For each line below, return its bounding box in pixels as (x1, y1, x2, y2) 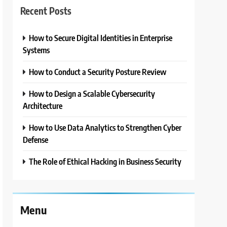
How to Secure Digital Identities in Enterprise (29, 32, 173, 44)
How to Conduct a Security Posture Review (29, 66, 167, 78)
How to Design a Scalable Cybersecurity (29, 88, 156, 99)
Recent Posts (20, 5, 72, 17)
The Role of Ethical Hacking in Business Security (29, 156, 182, 167)
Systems (23, 45, 50, 56)
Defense (23, 134, 49, 145)
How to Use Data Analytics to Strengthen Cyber (29, 122, 182, 133)
